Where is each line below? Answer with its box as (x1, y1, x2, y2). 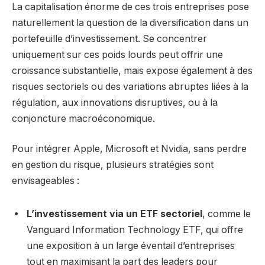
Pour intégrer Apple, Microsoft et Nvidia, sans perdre (12, 143, 247, 155)
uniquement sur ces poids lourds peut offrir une (12, 49, 223, 60)
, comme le (202, 208, 251, 219)
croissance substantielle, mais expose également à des (12, 64, 253, 76)
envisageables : (12, 175, 79, 187)
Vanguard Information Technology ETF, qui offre (27, 224, 243, 235)
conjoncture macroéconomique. (12, 112, 155, 124)
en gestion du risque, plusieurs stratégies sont (12, 159, 214, 171)
